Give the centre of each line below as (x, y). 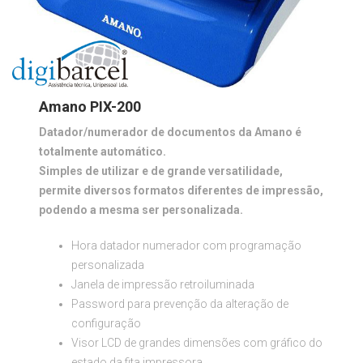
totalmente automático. (103, 152)
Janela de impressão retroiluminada (163, 284)
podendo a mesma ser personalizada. (141, 210)
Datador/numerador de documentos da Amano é (171, 132)
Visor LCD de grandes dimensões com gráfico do (197, 343)
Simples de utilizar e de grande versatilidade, (161, 171)
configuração (107, 323)
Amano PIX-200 (90, 107)
